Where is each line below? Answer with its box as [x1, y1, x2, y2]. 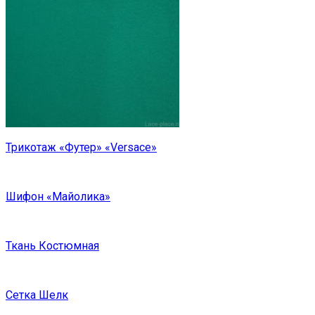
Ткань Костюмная [6, 239, 99, 253]
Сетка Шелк [6, 288, 68, 302]
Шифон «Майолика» [6, 190, 110, 204]
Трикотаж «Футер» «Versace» [6, 141, 157, 155]
